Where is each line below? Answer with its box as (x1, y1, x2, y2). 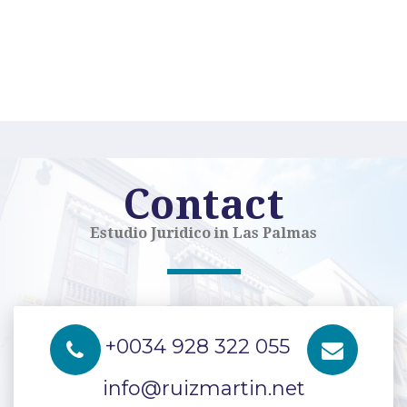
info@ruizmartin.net (102, 376, 305, 401)
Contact (123, 181, 284, 229)
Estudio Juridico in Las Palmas (90, 224, 317, 242)
